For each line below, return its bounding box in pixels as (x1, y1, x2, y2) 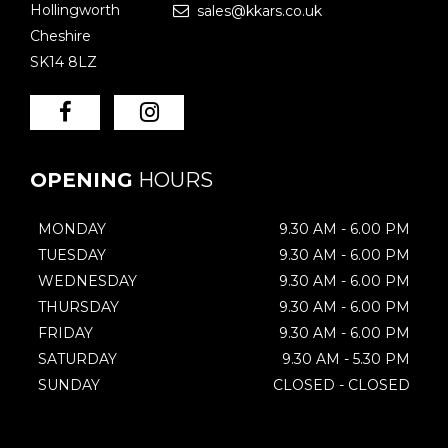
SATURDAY (38, 350, 117, 368)
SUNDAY (38, 376, 100, 394)
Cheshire (30, 27, 91, 45)
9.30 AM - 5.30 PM (282, 350, 410, 368)
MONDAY (38, 220, 106, 238)
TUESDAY (38, 246, 106, 264)
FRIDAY (38, 324, 93, 342)
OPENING (30, 168, 133, 192)
